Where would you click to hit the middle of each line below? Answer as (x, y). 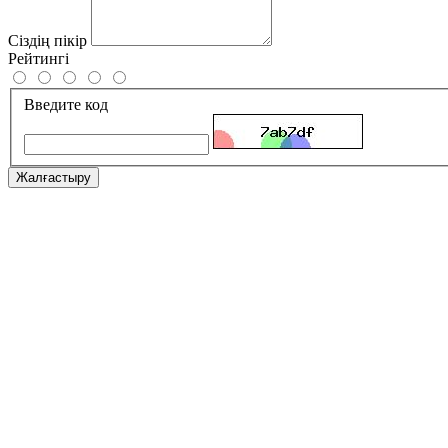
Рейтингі (38, 59)
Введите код (66, 104)
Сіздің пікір (47, 41)
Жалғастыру (53, 177)
